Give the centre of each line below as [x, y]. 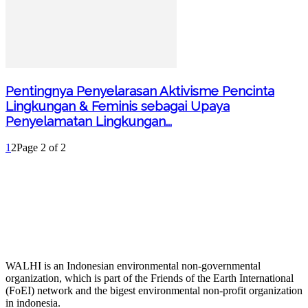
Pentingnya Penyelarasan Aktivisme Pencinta [140, 91]
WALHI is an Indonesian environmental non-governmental [133, 265]
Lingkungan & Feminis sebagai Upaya [118, 106]
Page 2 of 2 [41, 147]
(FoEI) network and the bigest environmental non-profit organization [154, 290]
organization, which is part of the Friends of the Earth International [150, 278]
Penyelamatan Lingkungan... [89, 121]
